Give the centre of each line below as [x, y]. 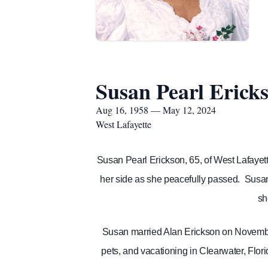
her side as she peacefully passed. [170, 179]
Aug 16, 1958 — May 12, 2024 [156, 110]
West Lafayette [124, 124]
